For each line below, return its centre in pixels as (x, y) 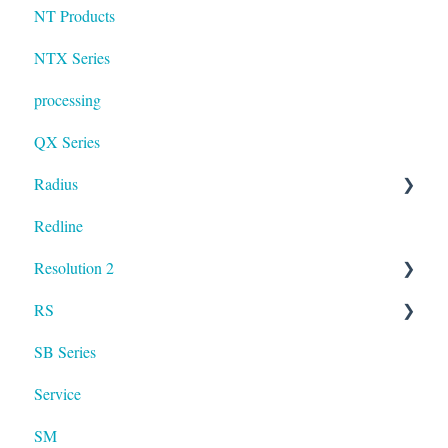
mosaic (78, 226)
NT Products (74, 16)
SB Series (65, 352)
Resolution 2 (74, 268)
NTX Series (72, 58)
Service (57, 394)
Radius (56, 184)
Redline (58, 226)
